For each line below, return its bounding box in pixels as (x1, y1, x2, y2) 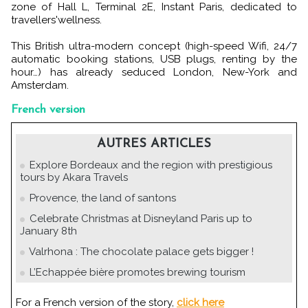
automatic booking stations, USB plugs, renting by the (11, 53, 297, 66)
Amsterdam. (11, 79, 69, 92)
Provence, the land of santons (30, 192, 176, 205)
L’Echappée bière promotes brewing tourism (30, 266, 245, 279)
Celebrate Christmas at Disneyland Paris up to (30, 212, 252, 225)
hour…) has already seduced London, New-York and (11, 66, 297, 79)
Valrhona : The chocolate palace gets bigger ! (29, 245, 254, 258)
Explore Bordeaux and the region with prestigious (30, 159, 272, 172)
